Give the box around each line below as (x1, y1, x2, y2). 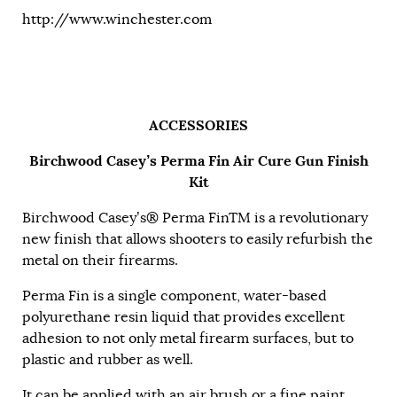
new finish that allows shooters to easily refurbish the (22, 230, 373, 248)
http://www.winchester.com (22, 10, 212, 28)
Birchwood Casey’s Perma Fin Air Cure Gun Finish (28, 151, 369, 170)
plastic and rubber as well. (22, 350, 193, 369)
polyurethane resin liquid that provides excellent (22, 307, 345, 326)
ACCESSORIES (149, 115, 248, 135)
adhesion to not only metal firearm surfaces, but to (22, 329, 354, 347)
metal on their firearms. (22, 251, 178, 269)
